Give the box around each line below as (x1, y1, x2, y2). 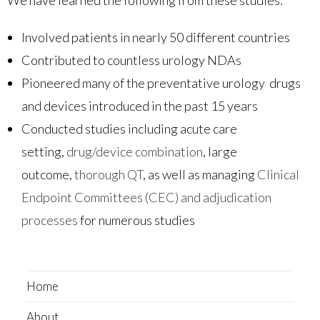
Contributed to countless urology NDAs (21, 51, 241, 68)
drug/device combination (66, 143, 203, 159)
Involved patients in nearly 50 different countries (21, 29, 290, 45)
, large (203, 143, 237, 159)
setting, (21, 143, 66, 159)
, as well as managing (143, 166, 257, 182)
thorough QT (74, 166, 143, 182)
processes (21, 211, 78, 228)
